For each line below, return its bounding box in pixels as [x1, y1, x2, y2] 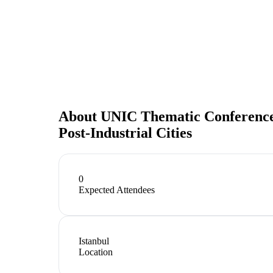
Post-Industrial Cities [58, 124, 192, 141]
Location [79, 246, 113, 257]
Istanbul [79, 235, 109, 246]
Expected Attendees [79, 184, 155, 195]
